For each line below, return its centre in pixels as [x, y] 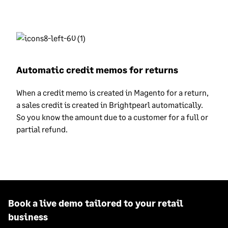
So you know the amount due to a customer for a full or [112, 117]
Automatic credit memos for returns [97, 70]
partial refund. [42, 129]
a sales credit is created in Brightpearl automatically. [110, 105]
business [28, 217]
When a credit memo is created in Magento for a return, [112, 93]
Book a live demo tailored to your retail [96, 203]
